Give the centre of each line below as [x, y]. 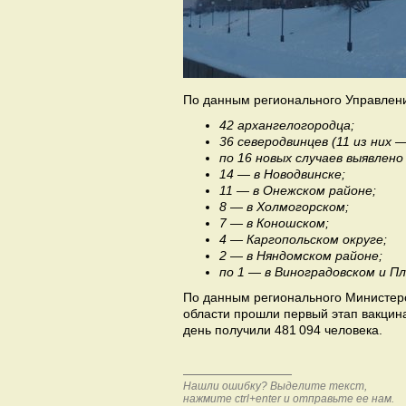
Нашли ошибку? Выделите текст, [275, 386]
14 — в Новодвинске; [284, 174]
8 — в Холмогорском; [286, 207]
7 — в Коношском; [276, 223]
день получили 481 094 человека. [283, 330]
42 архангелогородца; [289, 125]
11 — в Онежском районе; [300, 190]
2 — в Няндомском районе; [303, 256]
